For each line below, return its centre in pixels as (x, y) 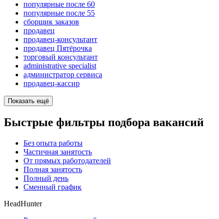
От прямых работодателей (67, 160)
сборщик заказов (51, 22)
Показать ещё (28, 101)
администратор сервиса (63, 75)
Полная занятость (53, 169)
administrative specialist (60, 66)
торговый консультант (61, 57)
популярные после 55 (59, 13)
